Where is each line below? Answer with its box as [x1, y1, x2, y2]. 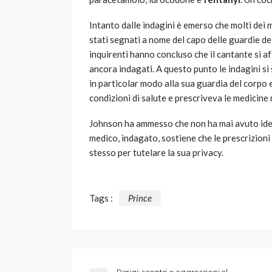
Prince [128, 192, 152, 203]
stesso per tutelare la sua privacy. [89, 147, 223, 158]
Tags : [89, 192, 113, 203]
